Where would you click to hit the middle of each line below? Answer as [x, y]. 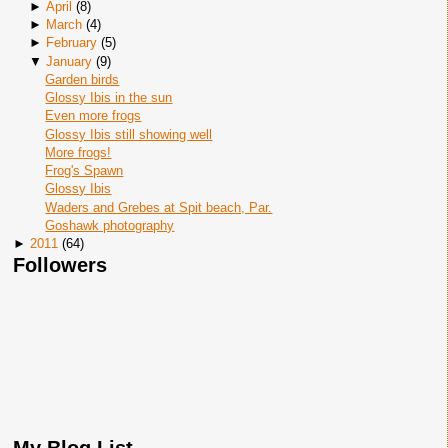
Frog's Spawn [84, 170]
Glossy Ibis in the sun [109, 97]
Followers [60, 265]
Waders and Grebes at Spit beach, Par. [159, 207]
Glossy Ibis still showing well [129, 134]
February [71, 43]
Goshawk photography [110, 225]
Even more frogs [93, 116]
